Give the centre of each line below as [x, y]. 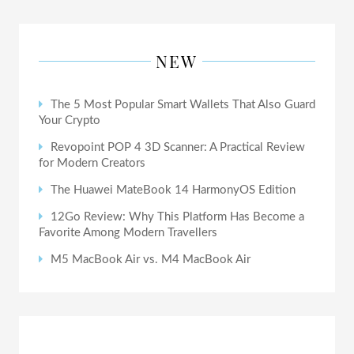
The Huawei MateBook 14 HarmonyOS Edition [173, 190]
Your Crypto [69, 120]
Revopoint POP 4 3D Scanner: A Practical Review [177, 147]
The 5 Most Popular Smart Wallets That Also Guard [183, 104]
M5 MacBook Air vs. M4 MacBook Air [150, 259]
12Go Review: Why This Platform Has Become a [177, 217]
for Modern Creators [92, 163]
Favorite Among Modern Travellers [128, 232]
